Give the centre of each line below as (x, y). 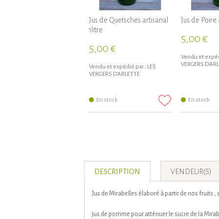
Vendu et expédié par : (118, 66)
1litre (96, 30)
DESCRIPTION (117, 171)
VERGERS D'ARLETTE (114, 74)
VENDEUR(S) (191, 171)
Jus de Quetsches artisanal (129, 20)
